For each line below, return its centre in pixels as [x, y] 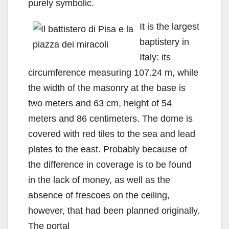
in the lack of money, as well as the [99, 180]
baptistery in [164, 42]
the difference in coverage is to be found [110, 164]
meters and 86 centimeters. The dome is [110, 118]
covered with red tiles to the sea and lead [112, 134]
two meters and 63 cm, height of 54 [100, 103]
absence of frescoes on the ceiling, [99, 195]
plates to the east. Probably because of [108, 149]
